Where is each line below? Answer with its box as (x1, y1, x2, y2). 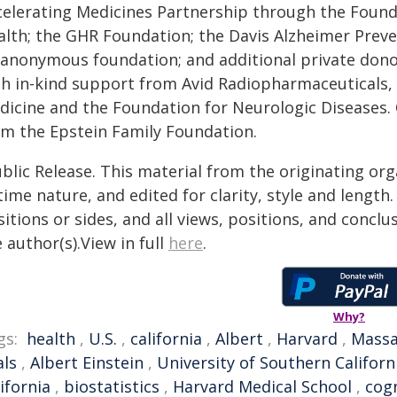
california (130, 328, 202, 349)
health (27, 328, 75, 349)
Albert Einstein (30, 352, 144, 373)
